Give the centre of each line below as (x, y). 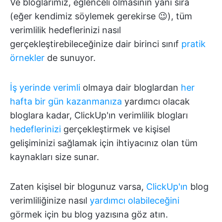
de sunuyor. (70, 58)
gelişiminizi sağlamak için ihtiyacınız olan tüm (104, 143)
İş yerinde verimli (45, 87)
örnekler (27, 58)
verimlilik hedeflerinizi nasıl (65, 30)
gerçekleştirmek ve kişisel (115, 129)
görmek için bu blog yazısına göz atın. (89, 214)
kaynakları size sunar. (55, 157)
